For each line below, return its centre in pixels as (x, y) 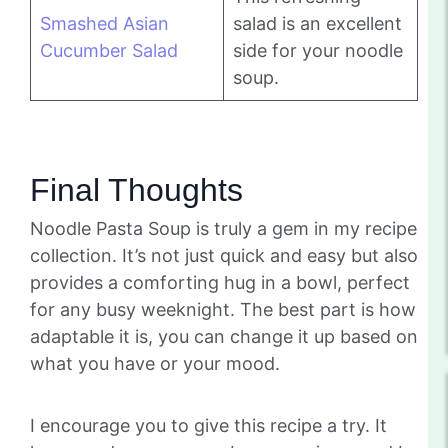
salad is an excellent (317, 23)
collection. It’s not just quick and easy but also (224, 255)
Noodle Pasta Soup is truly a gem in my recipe (223, 228)
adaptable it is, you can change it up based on (224, 336)
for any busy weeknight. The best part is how (223, 309)
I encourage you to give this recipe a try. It (208, 425)
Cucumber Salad (109, 50)
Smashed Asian (104, 23)
